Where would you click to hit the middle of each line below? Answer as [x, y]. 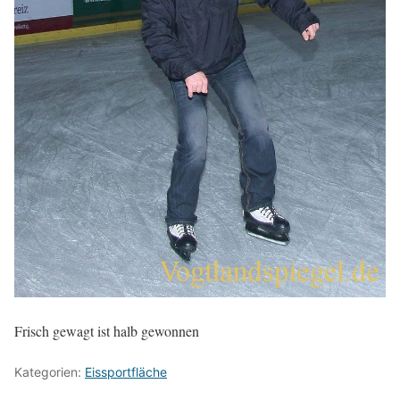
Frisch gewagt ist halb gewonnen [107, 330]
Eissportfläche [126, 371]
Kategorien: [50, 371]
